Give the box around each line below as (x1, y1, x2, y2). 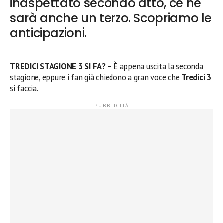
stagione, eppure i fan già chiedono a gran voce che (10, 72, 182, 83)
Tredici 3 (181, 72, 211, 83)
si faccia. (10, 83, 38, 94)
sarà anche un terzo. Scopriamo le (10, 10, 212, 26)
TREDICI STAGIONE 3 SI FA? (10, 61, 106, 72)
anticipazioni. (10, 25, 87, 41)
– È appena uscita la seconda (105, 61, 203, 72)
